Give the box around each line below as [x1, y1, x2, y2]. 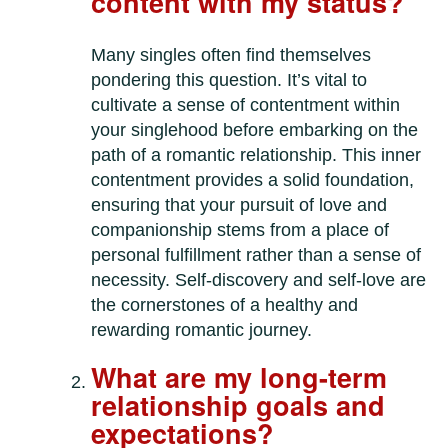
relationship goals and [91, 386, 386, 425]
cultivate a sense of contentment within [91, 95, 401, 116]
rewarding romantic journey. [91, 320, 313, 341]
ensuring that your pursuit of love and [91, 195, 388, 216]
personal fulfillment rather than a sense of [91, 245, 422, 266]
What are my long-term [91, 358, 388, 397]
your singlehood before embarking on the [91, 120, 419, 141]
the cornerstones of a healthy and [91, 295, 359, 316]
